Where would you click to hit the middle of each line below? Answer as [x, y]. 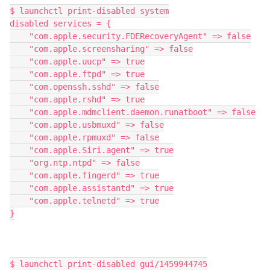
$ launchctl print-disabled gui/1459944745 [108, 264]
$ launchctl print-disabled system [89, 11]
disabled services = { [60, 24]
